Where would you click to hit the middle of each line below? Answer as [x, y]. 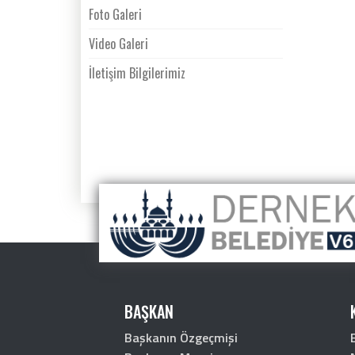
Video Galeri [118, 44]
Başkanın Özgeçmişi [181, 338]
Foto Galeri [115, 15]
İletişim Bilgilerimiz [137, 73]
